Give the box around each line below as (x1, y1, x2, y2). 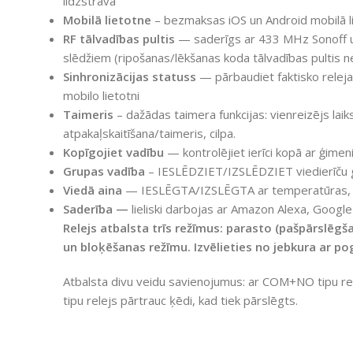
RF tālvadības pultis (63, 30, 175, 46)
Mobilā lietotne (63, 11, 151, 28)
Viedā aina (63, 181, 122, 198)
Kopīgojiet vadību (63, 143, 164, 160)
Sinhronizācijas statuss (63, 68, 196, 84)
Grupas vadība (63, 162, 145, 179)
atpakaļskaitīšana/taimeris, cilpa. (63, 124, 236, 141)
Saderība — (63, 200, 128, 217)
